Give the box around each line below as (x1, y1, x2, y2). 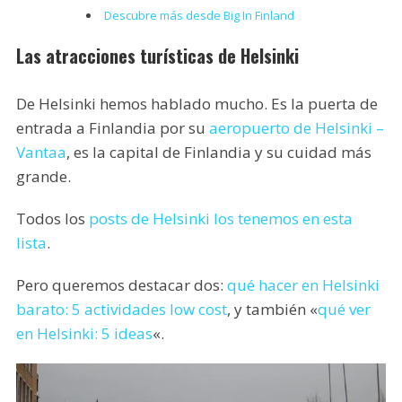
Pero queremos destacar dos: (15, 274, 227, 295)
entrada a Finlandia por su (15, 117, 209, 138)
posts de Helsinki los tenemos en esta (88, 207, 353, 229)
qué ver (317, 298, 371, 319)
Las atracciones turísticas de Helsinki (15, 41, 299, 69)
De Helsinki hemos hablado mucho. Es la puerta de (15, 92, 378, 114)
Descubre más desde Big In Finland (103, 6, 294, 23)
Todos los (15, 207, 89, 229)
